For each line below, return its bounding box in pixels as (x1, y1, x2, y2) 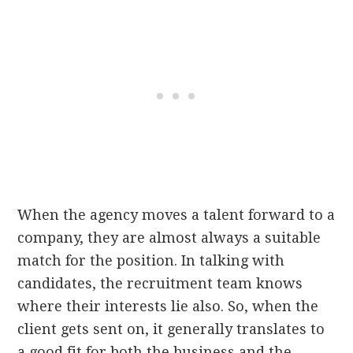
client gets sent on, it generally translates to (17, 321, 325, 338)
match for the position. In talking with (17, 252, 285, 269)
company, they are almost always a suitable (17, 229, 321, 247)
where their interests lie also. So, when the (17, 298, 319, 315)
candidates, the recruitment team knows (17, 275, 303, 292)
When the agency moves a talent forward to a (17, 206, 336, 224)
